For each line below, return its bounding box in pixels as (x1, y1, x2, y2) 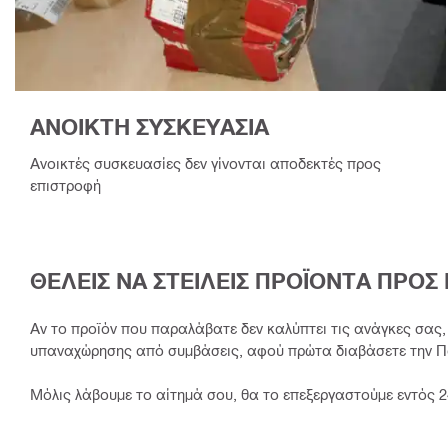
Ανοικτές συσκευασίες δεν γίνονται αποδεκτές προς (30, 153, 381, 172)
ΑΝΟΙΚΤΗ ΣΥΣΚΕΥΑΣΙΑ (30, 114, 269, 141)
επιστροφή (30, 175, 101, 194)
